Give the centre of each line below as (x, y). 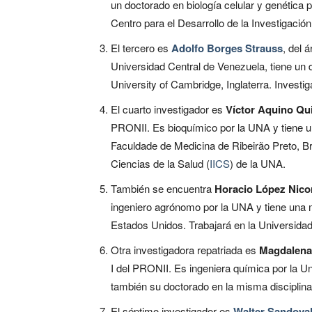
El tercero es (141, 47)
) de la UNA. (258, 163)
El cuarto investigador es (168, 109)
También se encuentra (161, 188)
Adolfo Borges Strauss (227, 48)
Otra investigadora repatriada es (185, 249)
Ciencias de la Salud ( (160, 163)
